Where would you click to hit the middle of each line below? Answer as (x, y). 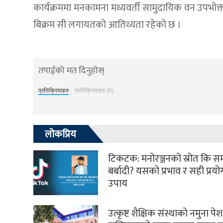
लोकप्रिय (60, 135)
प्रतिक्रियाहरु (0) (94, 90)
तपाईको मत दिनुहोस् (71, 71)
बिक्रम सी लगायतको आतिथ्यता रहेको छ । (107, 25)
